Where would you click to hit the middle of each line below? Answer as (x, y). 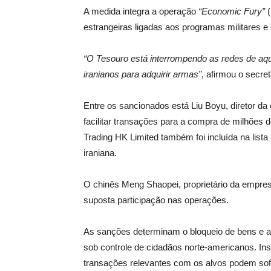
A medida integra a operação (141, 11)
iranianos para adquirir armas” (142, 74)
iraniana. (100, 153)
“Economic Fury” (232, 11)
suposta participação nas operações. (156, 200)
